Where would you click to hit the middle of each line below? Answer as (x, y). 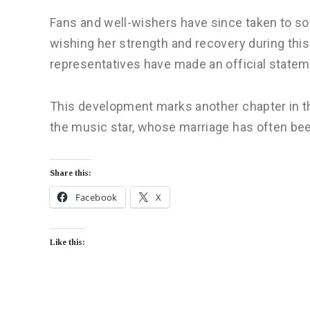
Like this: (67, 242)
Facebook (96, 197)
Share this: (71, 173)
